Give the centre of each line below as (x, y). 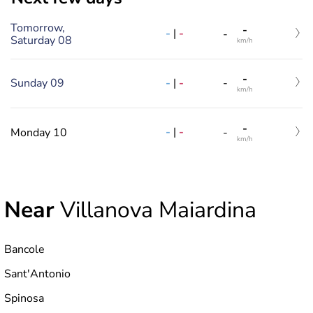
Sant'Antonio (37, 274)
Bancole (24, 249)
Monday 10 (39, 132)
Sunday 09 (37, 83)
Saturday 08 (41, 40)
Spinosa (24, 298)
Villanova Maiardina (155, 210)
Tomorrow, (38, 28)
